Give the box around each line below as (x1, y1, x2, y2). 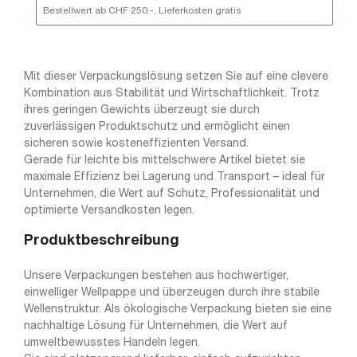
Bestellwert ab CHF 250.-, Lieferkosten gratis (43, 6, 241, 15)
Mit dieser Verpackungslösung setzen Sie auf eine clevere (24, 71, 328, 82)
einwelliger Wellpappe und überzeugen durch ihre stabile (24, 287, 320, 298)
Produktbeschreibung (24, 233, 179, 247)
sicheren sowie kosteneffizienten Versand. (24, 138, 249, 149)
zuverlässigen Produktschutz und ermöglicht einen (24, 121, 290, 132)
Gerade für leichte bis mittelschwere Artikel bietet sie (24, 155, 305, 166)
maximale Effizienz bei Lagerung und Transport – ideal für (24, 171, 325, 182)
